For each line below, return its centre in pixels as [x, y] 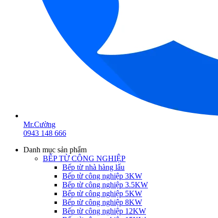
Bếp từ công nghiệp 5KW [102, 193]
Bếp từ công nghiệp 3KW [102, 176]
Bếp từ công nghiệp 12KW [104, 211]
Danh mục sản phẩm [55, 150]
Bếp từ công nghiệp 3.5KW [105, 185]
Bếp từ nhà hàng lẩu [93, 167]
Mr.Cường [39, 124]
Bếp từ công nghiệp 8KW [102, 202]
